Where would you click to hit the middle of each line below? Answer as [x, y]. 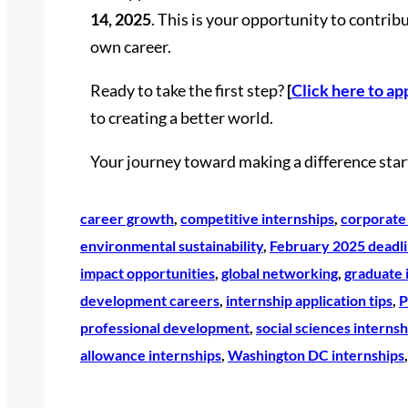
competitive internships [257, 218]
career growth [127, 218]
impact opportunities [148, 272]
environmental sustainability [172, 245]
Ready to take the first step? [188, 90]
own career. [130, 46]
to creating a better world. [181, 117]
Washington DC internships [316, 354]
